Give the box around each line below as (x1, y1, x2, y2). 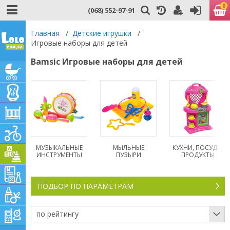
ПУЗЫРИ (116, 150, 141, 159)
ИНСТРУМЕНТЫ (36, 150, 82, 159)
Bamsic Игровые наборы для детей (31, 56, 183, 67)
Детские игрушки (72, 28, 131, 38)
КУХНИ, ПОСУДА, (172, 143, 223, 152)
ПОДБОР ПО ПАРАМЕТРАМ (37, 181, 133, 191)
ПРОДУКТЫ (181, 150, 215, 159)
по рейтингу (36, 209, 79, 219)
